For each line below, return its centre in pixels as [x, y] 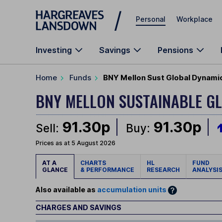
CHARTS [95, 163]
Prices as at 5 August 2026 [76, 143]
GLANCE [55, 170]
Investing [54, 50]
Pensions [175, 50]
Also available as [66, 190]
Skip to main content [71, 12]
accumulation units [132, 190]
